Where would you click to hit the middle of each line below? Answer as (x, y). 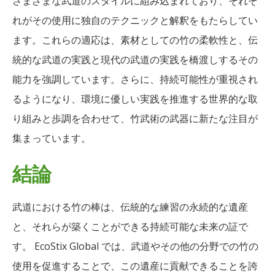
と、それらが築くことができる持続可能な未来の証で (130, 226)
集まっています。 (52, 138)
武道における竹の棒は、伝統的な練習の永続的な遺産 (130, 207)
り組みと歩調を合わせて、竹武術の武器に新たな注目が (135, 118)
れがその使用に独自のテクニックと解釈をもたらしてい (135, 20)
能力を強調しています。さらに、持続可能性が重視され (135, 79)
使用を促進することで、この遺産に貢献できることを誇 (135, 265)
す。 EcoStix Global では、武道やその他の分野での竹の (135, 246)
